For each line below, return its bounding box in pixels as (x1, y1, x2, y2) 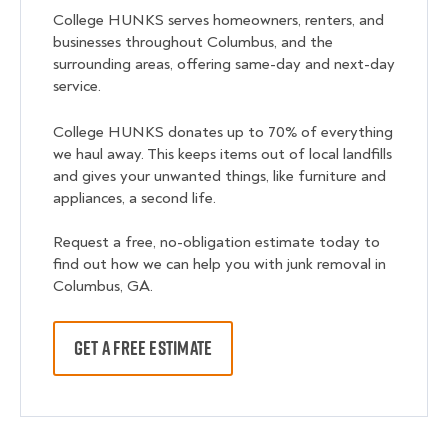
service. (53, 76, 101, 97)
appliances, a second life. (53, 188, 216, 209)
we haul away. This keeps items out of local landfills (53, 144, 392, 165)
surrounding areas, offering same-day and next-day (53, 54, 395, 75)
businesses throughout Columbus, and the (53, 32, 333, 53)
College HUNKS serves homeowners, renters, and (53, 10, 384, 31)
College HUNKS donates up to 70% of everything (53, 122, 393, 143)
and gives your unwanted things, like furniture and (53, 166, 386, 187)
